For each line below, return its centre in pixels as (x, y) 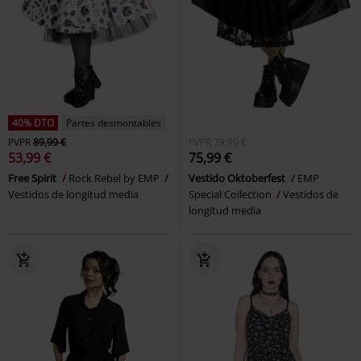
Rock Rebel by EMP (115, 178)
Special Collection (231, 194)
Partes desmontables (114, 122)
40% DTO (33, 122)
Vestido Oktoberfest (238, 178)
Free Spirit (33, 178)
